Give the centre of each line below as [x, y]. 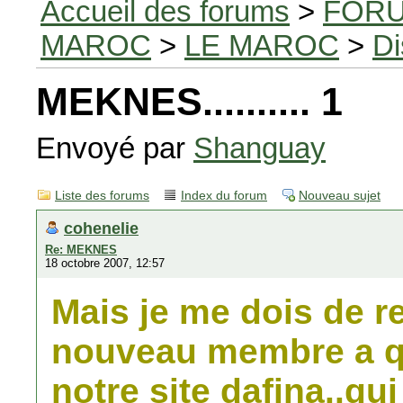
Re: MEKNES [81, 250]
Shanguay [260, 148]
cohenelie [101, 228]
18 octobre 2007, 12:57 [105, 263]
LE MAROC [262, 45]
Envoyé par [115, 148]
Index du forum [224, 196]
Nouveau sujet [340, 196]
